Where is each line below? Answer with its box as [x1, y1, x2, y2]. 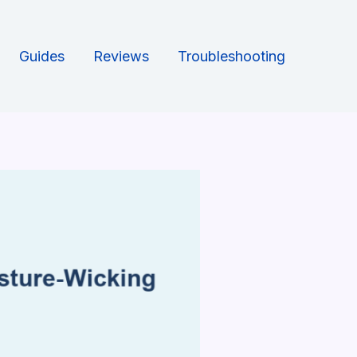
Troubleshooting [178, 48, 285, 65]
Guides [19, 48, 65, 65]
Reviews [93, 48, 149, 65]
